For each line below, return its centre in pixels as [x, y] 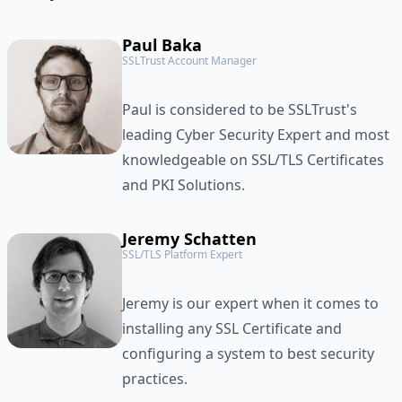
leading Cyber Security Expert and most [256, 134]
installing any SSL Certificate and [232, 328]
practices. [155, 378]
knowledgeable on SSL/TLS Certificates [253, 159]
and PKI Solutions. [184, 184]
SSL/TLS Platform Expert [182, 254]
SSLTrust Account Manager [189, 60]
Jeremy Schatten [189, 238]
